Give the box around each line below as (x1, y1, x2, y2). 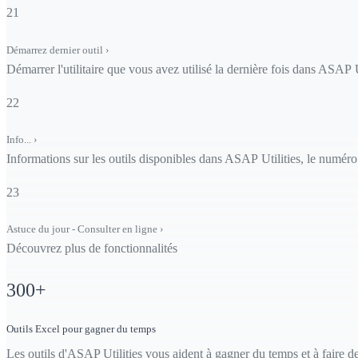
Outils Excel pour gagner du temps (6, 322, 156, 335)
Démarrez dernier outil (6, 43, 105, 56)
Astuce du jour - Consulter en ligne (6, 222, 160, 235)
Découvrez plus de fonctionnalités (6, 241, 177, 255)
